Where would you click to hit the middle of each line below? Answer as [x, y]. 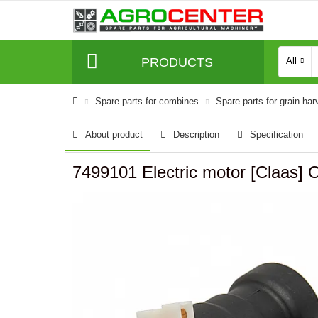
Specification [276, 135]
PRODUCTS [177, 62]
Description [196, 135]
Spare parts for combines [147, 101]
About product [114, 135]
